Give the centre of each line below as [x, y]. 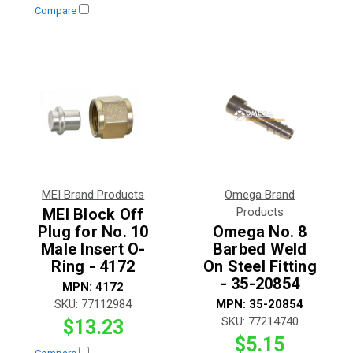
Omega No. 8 [260, 232]
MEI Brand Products [93, 195]
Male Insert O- [93, 249]
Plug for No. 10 [93, 232]
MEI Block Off [93, 215]
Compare [56, 10]
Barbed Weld [260, 249]
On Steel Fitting [260, 267]
